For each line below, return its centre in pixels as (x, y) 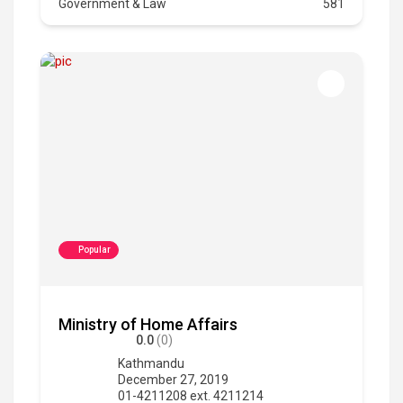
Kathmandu (151, 363)
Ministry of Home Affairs (148, 324)
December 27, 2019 (173, 379)
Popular (94, 249)
